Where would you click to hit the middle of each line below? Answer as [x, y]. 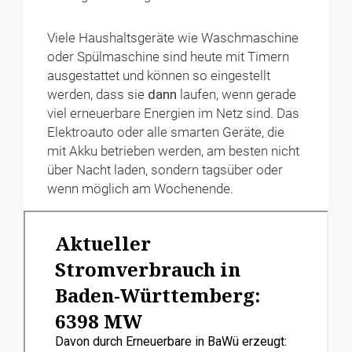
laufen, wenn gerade [237, 94]
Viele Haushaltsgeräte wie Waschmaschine [173, 38]
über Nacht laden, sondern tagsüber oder [165, 170]
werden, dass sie [98, 94]
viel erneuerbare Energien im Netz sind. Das [174, 113]
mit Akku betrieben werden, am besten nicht [174, 151]
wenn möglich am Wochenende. [141, 189]
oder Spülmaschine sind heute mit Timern [169, 57]
